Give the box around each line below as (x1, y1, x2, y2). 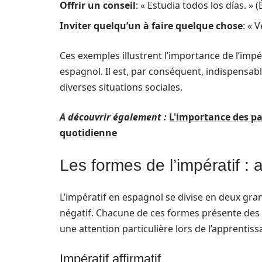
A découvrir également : (60, 111, 167, 123)
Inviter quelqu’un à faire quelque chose (60, 19, 243, 32)
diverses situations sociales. (60, 81, 182, 94)
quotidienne (60, 126, 117, 139)
